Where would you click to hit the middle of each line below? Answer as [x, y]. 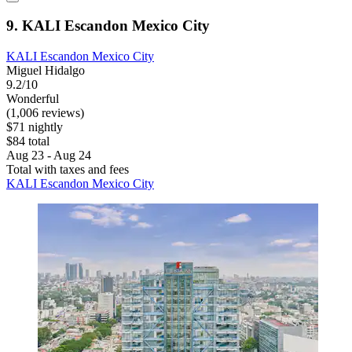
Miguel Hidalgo [46, 71]
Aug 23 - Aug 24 [49, 156]
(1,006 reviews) [45, 113]
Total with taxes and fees [68, 170]
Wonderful [33, 99]
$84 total [28, 141]
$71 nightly [35, 127]
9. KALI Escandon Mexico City [108, 26]
